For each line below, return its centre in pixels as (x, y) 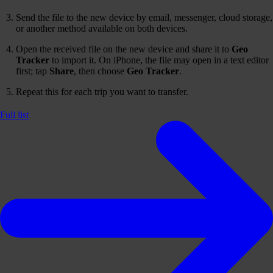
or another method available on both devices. (102, 29)
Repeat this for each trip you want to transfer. (102, 92)
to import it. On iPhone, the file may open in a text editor (159, 60)
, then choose (100, 71)
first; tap (33, 71)
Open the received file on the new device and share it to (124, 49)
